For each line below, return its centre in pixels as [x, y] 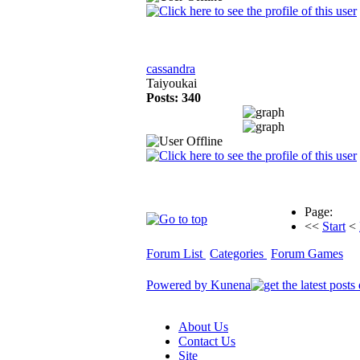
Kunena [231, 285]
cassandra [171, 69]
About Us [203, 327]
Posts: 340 [174, 98]
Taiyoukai [172, 83]
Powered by [178, 285]
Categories [238, 254]
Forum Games [307, 254]
